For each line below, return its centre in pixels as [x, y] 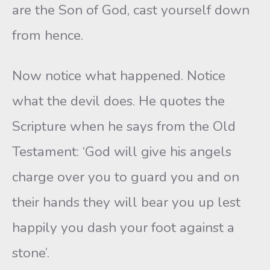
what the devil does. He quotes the [118, 101]
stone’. [31, 253]
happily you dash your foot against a [123, 228]
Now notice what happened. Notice [119, 76]
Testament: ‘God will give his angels [122, 152]
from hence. [48, 35]
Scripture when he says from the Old [124, 126]
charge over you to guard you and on [126, 177]
